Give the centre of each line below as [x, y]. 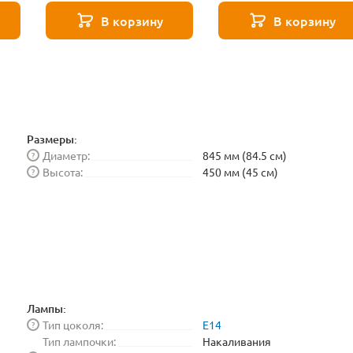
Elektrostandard [269, 13]
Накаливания [237, 341]
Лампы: [46, 308]
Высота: [63, 172]
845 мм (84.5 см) [245, 155]
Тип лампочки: [79, 341]
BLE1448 [249, 30]
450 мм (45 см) [240, 172]
